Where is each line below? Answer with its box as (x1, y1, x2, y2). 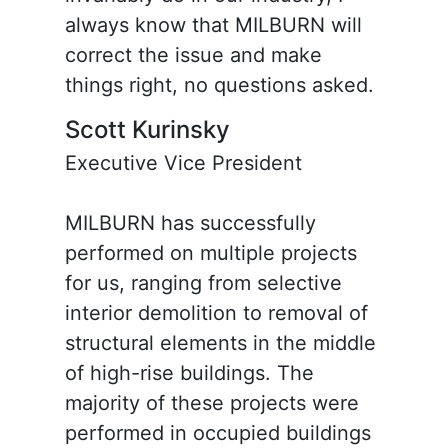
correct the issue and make (64, 42, 322, 67)
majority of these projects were (64, 390, 359, 415)
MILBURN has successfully (64, 210, 316, 235)
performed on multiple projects (64, 240, 357, 265)
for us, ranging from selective (64, 270, 342, 295)
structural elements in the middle (64, 330, 376, 355)
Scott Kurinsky (64, 114, 230, 144)
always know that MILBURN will (64, 12, 362, 37)
